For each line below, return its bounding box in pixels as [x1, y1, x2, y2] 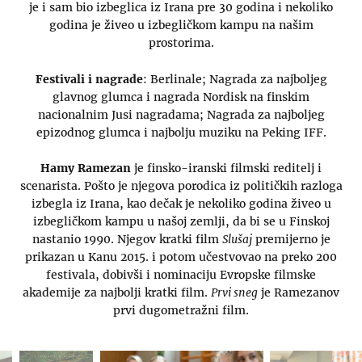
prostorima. [148, 36, 214, 51]
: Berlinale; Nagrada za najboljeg [142, 71, 327, 86]
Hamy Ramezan [40, 160, 131, 175]
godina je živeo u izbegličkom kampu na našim [48, 18, 314, 33]
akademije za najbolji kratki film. [23, 284, 211, 300]
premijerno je [251, 231, 330, 246]
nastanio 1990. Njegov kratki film [32, 231, 222, 246]
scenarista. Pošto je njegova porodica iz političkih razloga [19, 178, 343, 193]
